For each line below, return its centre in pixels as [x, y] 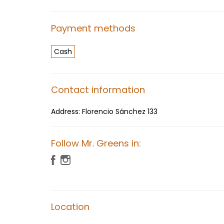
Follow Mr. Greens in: [96, 143]
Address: [66, 111]
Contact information [98, 90]
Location [70, 207]
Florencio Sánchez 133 [120, 111]
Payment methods [93, 28]
